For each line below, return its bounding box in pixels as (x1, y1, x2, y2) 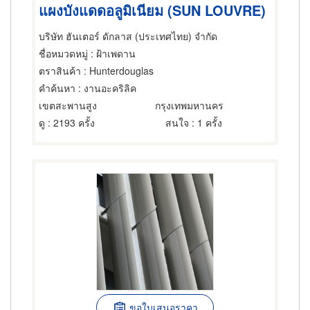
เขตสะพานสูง (39, 98, 97, 112)
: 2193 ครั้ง (45, 116, 95, 129)
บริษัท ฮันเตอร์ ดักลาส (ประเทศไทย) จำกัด (39, 29, 217, 43)
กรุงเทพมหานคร (155, 98, 224, 112)
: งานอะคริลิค (75, 81, 136, 95)
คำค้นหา (39, 81, 75, 95)
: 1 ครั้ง (189, 116, 222, 129)
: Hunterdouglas (81, 64, 154, 77)
